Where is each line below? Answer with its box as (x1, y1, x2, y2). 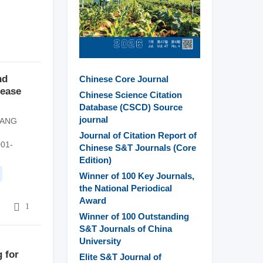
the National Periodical (79, 183, 173, 194)
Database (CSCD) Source (79, 102, 183, 113)
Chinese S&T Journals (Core (79, 143, 197, 153)
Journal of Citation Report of (79, 130, 197, 141)
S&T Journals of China (79, 224, 173, 234)
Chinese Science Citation (79, 90, 183, 100)
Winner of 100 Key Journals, (79, 171, 195, 181)
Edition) (79, 155, 112, 166)
